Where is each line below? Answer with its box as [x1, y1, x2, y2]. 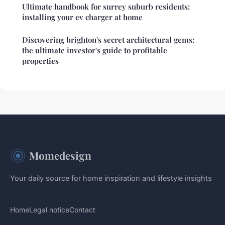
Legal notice [29, 205, 69, 214]
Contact [69, 205, 95, 214]
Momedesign [29, 148, 91, 163]
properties [22, 56, 59, 66]
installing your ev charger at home [22, 12, 143, 23]
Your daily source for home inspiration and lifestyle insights [10, 174, 212, 183]
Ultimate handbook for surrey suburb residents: [22, 2, 190, 12]
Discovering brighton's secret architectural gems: [22, 35, 194, 45]
